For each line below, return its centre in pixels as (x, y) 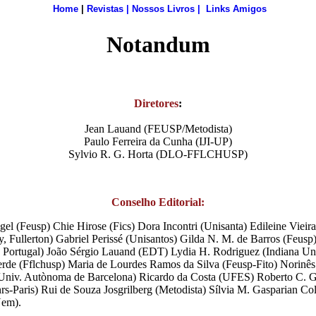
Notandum (158, 45)
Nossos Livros (163, 9)
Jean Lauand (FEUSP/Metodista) (158, 128)
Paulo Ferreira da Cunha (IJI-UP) (158, 141)
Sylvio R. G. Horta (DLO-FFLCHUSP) (158, 154)
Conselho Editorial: (158, 202)
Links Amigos (236, 9)
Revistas (105, 9)
